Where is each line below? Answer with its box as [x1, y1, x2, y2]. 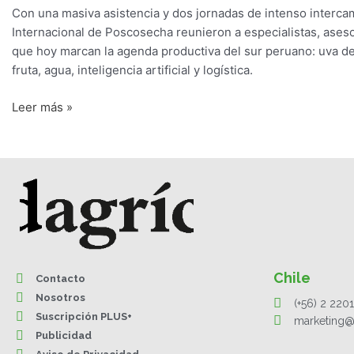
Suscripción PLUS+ [36, 310, 132, 322]
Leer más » [12, 99, 73, 115]
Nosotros [36, 291, 85, 303]
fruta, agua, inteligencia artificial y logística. [12, 62, 253, 78]
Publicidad [36, 329, 92, 341]
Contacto [36, 272, 85, 284]
